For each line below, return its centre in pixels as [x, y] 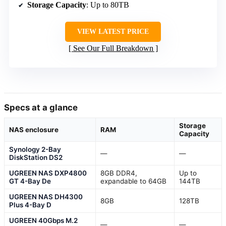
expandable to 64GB [133, 181]
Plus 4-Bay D [30, 205]
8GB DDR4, [119, 173]
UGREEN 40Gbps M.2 [43, 221]
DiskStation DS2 [36, 158]
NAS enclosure [34, 130]
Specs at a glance [41, 108]
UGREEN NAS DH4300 [46, 197]
